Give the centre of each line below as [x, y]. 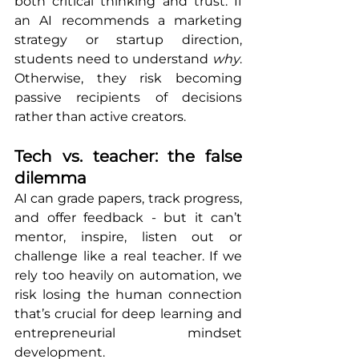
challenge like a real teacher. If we [128, 256]
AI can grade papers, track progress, [128, 198]
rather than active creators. [100, 117]
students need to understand [113, 59]
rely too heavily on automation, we [128, 275]
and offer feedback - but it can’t [128, 218]
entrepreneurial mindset [128, 333]
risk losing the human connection [128, 294]
